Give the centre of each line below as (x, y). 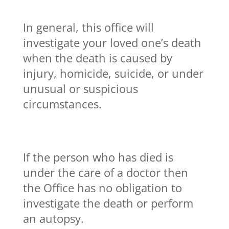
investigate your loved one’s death (112, 42)
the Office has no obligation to (102, 187)
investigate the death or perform (108, 203)
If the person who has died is (98, 157)
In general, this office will (88, 27)
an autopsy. (53, 218)
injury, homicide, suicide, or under (113, 73)
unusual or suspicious (80, 88)
